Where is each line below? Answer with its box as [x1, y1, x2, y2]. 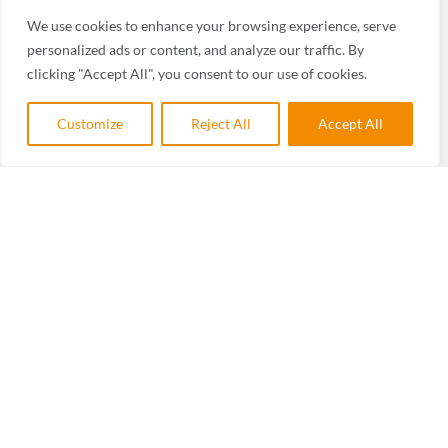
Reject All [190, 115, 251, 132]
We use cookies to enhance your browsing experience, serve [27, 17, 396, 34]
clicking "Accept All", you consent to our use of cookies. [27, 65, 367, 82]
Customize [56, 115, 123, 132]
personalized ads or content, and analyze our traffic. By [27, 41, 364, 58]
